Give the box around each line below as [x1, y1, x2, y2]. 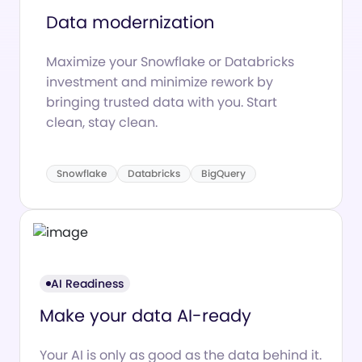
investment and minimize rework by [46, 72, 273, 91]
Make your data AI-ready [40, 304, 251, 328]
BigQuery [201, 166, 246, 180]
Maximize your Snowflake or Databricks [46, 52, 294, 71]
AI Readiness [51, 276, 124, 293]
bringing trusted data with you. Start [46, 92, 277, 112]
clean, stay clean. [46, 112, 158, 132]
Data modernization [46, 10, 214, 34]
